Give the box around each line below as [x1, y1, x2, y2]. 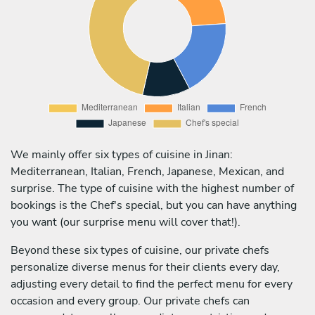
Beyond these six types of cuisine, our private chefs [11, 242, 269, 258]
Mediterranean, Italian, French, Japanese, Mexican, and [11, 163, 284, 179]
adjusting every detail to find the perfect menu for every [11, 276, 292, 292]
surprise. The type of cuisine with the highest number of [11, 180, 294, 196]
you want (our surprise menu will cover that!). [11, 214, 240, 230]
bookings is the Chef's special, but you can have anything [11, 197, 297, 213]
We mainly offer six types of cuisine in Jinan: [11, 146, 233, 162]
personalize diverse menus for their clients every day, [11, 259, 280, 275]
